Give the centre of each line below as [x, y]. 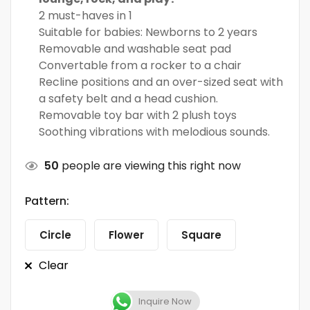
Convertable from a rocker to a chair [140, 65]
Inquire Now [165, 301]
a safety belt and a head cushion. [128, 98]
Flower [126, 235]
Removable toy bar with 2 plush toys [138, 115]
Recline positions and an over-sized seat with [161, 82]
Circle [55, 235]
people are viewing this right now [150, 165]
